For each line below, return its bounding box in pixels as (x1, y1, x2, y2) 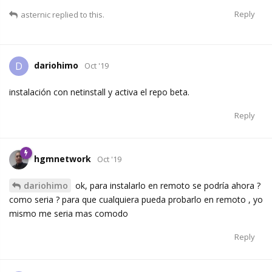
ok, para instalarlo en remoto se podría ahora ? (73, 180, 260, 192)
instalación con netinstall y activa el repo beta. (9, 86, 189, 98)
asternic (21, 9, 50, 21)
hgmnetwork (34, 153, 91, 165)
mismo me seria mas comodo (9, 208, 128, 220)
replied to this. (50, 9, 104, 21)
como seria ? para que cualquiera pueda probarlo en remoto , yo (9, 194, 263, 206)
